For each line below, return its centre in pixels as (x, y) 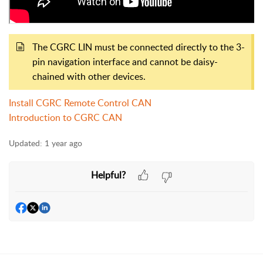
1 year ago (63, 143)
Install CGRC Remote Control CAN (80, 103)
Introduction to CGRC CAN (65, 117)
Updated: (26, 143)
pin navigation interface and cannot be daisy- (125, 62)
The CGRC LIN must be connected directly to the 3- (139, 47)
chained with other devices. (89, 76)
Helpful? (108, 175)
